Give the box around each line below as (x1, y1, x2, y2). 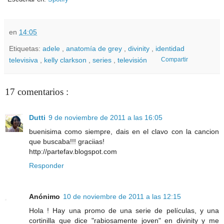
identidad (155, 44, 184, 52)
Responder (29, 161, 64, 170)
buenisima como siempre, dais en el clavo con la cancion (29, 127, 219, 136)
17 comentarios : (5, 86, 68, 97)
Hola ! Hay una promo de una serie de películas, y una (29, 206, 219, 215)
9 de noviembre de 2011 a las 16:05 (48, 113, 162, 122)
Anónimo (29, 192, 60, 201)
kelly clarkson (44, 55, 88, 64)
